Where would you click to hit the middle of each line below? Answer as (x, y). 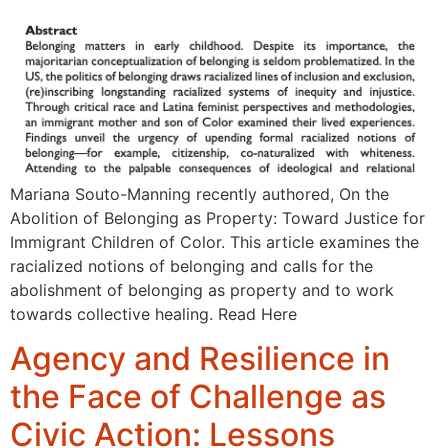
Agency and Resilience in (200, 359)
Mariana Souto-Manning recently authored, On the (199, 193)
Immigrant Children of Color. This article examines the (214, 241)
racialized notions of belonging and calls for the (191, 265)
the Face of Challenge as (198, 397)
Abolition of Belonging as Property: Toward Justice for (217, 217)
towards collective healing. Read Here (153, 313)
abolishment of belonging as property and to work (202, 289)
